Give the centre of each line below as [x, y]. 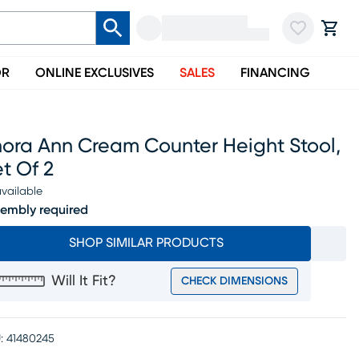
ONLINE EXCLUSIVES [95, 73]
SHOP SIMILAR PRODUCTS [146, 243]
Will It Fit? [84, 281]
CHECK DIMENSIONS [234, 281]
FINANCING [275, 73]
